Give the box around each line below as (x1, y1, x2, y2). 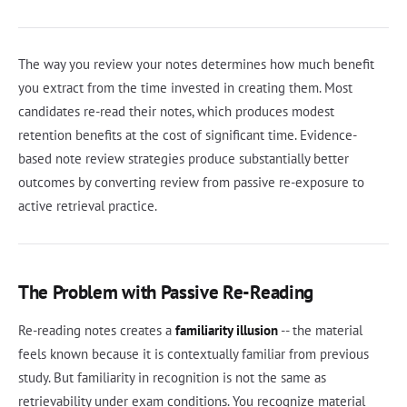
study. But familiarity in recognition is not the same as (18, 369, 326, 387)
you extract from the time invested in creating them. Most (18, 79, 352, 97)
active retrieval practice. (18, 197, 157, 215)
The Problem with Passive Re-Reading (18, 280, 313, 305)
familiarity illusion (175, 322, 278, 340)
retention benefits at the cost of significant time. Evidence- (18, 126, 357, 144)
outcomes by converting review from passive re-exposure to (18, 174, 364, 192)
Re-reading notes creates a (18, 322, 175, 340)
